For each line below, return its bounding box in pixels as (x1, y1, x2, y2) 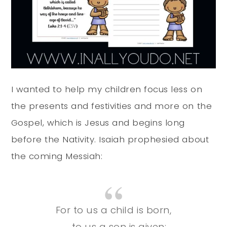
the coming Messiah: (11, 150, 103, 163)
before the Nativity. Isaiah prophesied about (11, 133, 209, 146)
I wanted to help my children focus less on (11, 83, 203, 96)
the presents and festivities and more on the (11, 100, 212, 112)
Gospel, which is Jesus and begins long (11, 117, 185, 129)
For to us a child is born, (55, 204, 172, 217)
